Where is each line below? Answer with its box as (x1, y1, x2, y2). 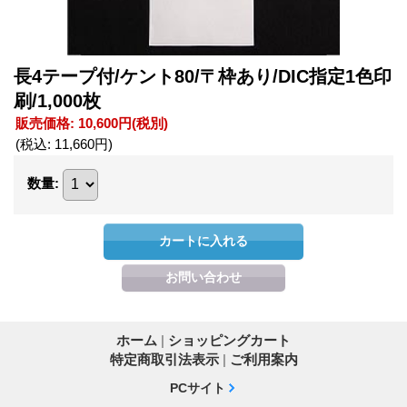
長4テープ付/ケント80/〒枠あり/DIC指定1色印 (14, 65, 392, 86)
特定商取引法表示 (109, 351, 219, 367)
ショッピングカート (168, 332, 291, 348)
